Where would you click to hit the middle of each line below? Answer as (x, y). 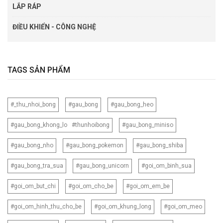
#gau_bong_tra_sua (37, 166)
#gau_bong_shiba (160, 145)
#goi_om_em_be (148, 186)
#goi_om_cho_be (91, 186)
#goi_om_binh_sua (167, 166)
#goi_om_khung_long (123, 206)
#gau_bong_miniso (148, 125)
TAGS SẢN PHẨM (39, 70)
